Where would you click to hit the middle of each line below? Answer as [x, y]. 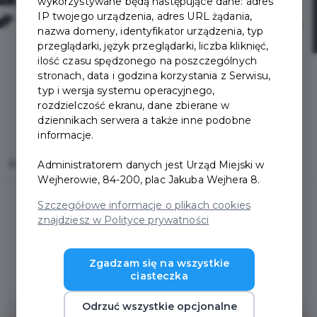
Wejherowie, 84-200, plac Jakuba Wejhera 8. [149, 179]
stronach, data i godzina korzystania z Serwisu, [154, 75]
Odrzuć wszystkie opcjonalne [159, 306]
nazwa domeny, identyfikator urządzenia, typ [151, 31]
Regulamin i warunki [151, 254]
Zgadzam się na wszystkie [159, 263]
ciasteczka [159, 276]
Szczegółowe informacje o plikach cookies [144, 205]
